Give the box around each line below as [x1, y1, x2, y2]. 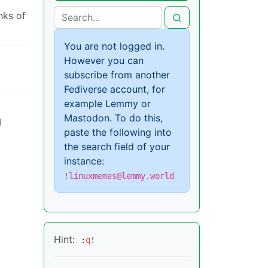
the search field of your [64, 140, 170, 153]
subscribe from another [64, 68, 170, 81]
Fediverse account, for [64, 83, 165, 95]
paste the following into [64, 126, 172, 138]
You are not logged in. [64, 39, 165, 52]
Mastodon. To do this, [64, 111, 163, 124]
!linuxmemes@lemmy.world [64, 170, 174, 181]
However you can [64, 54, 144, 66]
